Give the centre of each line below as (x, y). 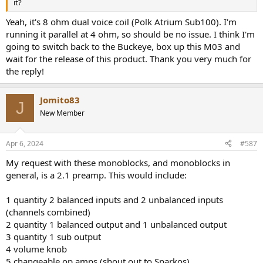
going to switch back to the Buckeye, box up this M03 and (123, 47)
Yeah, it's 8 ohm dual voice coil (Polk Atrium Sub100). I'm (121, 22)
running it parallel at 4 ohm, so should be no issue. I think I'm (130, 34)
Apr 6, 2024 (25, 143)
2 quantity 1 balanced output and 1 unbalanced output (116, 224)
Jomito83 (60, 100)
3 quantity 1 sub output (53, 236)
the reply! (25, 71)
